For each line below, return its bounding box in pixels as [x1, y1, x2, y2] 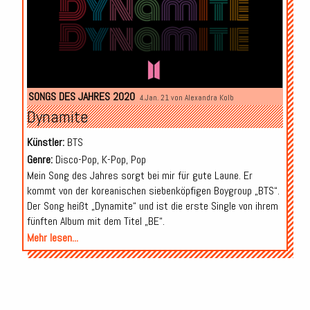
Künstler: [26, 135, 64, 150]
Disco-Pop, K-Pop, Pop [52, 152, 146, 167]
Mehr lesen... [26, 230, 78, 246]
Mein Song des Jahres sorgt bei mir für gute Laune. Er [26, 168, 253, 183]
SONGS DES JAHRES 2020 [28, 89, 135, 104]
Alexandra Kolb [184, 93, 234, 103]
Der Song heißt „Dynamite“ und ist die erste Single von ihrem [26, 199, 278, 214]
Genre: [26, 152, 53, 167]
